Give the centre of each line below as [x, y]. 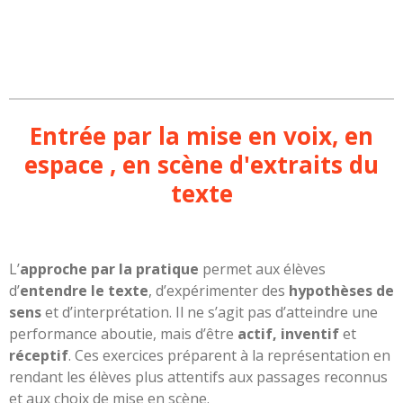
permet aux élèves [262, 269]
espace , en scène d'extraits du [201, 164]
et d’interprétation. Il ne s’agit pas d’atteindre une [210, 312]
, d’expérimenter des [219, 290]
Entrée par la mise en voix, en [201, 135]
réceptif [39, 355]
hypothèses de [341, 290]
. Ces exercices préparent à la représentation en [229, 355]
